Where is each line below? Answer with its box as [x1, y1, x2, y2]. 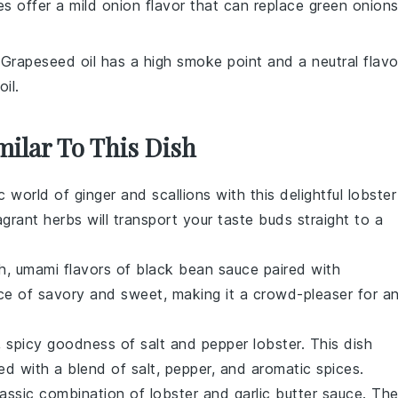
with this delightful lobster [211, 186, 396, 203]
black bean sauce [136, 260, 259, 278]
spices [316, 360, 360, 378]
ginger [74, 186, 116, 203]
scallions [152, 186, 211, 203]
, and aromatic [211, 360, 316, 378]
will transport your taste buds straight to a [82, 211, 383, 228]
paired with [259, 260, 340, 278]
